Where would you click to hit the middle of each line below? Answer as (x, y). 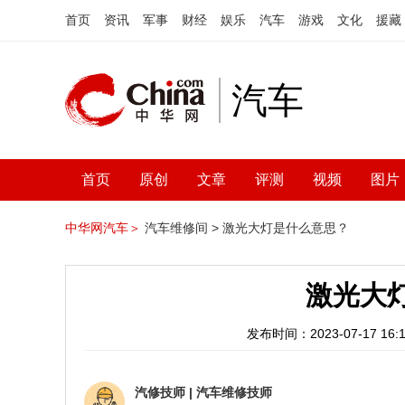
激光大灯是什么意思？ (286, 228)
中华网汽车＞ (103, 228)
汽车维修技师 (234, 392)
